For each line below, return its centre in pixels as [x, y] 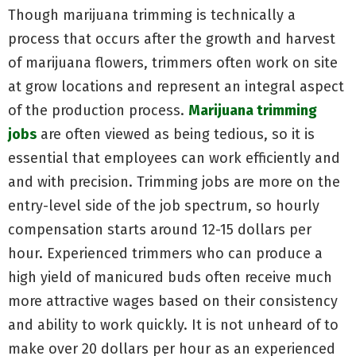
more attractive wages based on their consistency [173, 301]
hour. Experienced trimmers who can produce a [165, 253]
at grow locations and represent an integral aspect [176, 86]
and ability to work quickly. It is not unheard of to [173, 325]
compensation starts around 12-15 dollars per [160, 229]
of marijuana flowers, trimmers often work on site [173, 62]
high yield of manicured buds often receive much [170, 277]
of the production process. [98, 110]
